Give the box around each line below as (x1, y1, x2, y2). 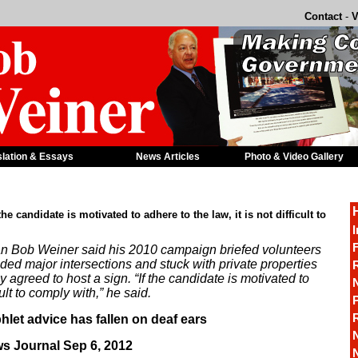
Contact (304, 10, 342, 22)
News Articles (136, 151, 200, 162)
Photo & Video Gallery (245, 151, 344, 162)
